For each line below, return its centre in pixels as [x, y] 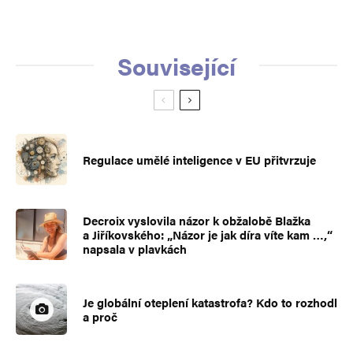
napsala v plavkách [135, 248]
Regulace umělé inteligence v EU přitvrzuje [199, 159]
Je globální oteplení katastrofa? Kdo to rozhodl [210, 302]
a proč [100, 316]
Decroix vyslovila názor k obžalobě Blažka [197, 220]
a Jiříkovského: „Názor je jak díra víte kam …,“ [208, 234]
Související [176, 66]
